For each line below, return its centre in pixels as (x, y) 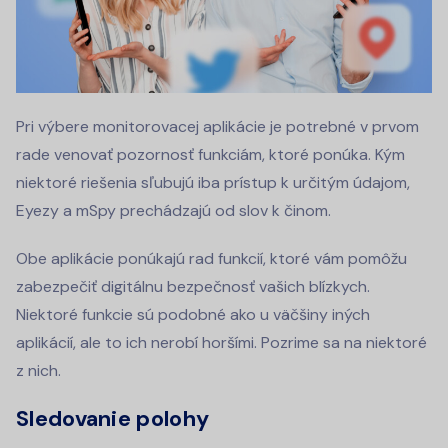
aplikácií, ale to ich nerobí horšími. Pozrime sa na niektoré (221, 343)
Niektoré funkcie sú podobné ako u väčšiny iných (193, 315)
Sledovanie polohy (113, 419)
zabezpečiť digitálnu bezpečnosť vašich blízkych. (193, 287)
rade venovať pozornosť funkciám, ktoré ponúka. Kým (210, 155)
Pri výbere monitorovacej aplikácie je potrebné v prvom (217, 127)
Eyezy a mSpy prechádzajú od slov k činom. (173, 211)
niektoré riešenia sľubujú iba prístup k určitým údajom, (213, 183)
